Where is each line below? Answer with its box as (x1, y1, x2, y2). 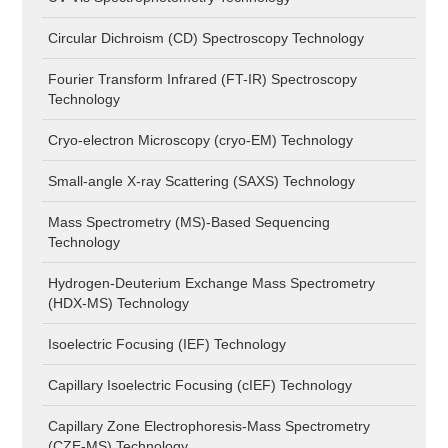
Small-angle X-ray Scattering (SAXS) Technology (48, 173, 356, 189)
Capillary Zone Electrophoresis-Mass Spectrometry (48, 418, 371, 434)
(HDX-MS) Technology (48, 295, 190, 311)
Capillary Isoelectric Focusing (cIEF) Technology (48, 377, 353, 393)
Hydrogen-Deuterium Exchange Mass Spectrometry (48, 275, 376, 291)
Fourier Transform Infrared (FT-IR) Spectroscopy (48, 71, 358, 87)
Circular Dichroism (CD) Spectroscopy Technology (48, 30, 365, 46)
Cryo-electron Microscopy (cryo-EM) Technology (48, 132, 354, 148)
